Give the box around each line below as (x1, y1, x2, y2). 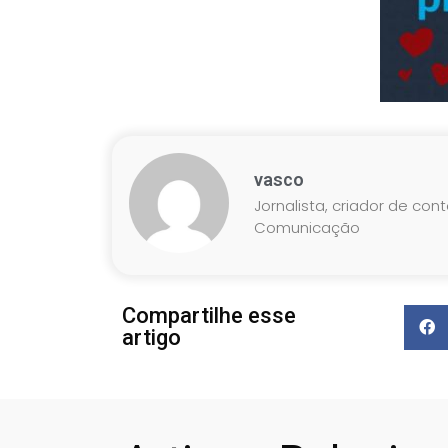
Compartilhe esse (122, 303, 296, 329)
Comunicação (253, 216, 360, 238)
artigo (122, 325, 181, 351)
